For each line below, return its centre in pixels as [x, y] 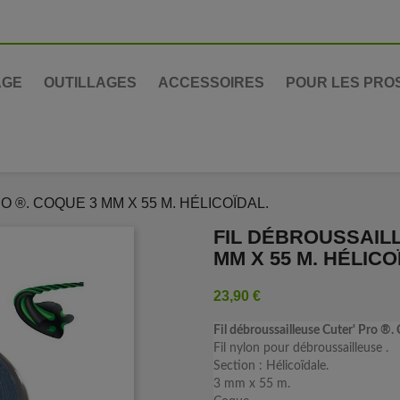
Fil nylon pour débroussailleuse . [301, 348]
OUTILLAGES [90, 83]
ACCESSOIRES [211, 83]
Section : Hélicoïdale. [271, 366]
